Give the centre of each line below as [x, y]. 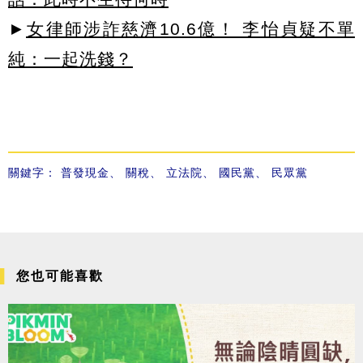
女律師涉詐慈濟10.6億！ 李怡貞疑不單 [190, 29]
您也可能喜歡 [60, 276]
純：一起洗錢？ [70, 59]
